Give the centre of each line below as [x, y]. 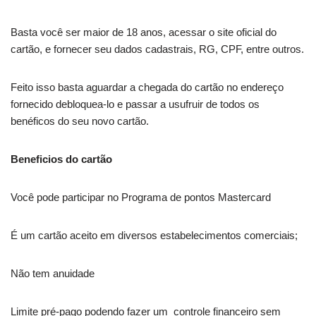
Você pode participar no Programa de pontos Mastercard [141, 197]
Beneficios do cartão [61, 159]
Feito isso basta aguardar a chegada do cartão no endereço [147, 87]
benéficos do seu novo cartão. [80, 121]
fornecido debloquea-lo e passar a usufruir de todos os [135, 104]
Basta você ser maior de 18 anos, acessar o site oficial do [144, 32]
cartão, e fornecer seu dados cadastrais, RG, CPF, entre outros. [157, 49]
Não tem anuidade [53, 273]
